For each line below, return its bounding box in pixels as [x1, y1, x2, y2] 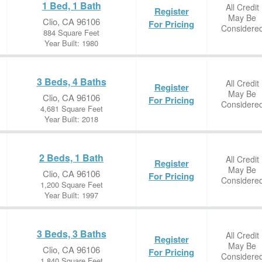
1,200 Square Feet [40, 179, 103, 190]
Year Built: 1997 [44, 189, 98, 201]
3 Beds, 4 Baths [36, 75, 106, 88]
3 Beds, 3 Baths [36, 227, 106, 240]
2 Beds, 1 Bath [39, 151, 104, 164]
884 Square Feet [43, 27, 99, 38]
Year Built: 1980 [44, 37, 98, 49]
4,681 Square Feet [40, 103, 103, 114]
